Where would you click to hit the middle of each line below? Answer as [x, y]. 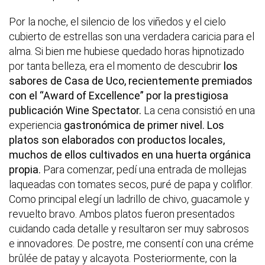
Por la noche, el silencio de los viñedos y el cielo [117, 22]
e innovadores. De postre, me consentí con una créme [131, 244]
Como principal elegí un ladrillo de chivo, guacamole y [129, 199]
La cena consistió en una [198, 111]
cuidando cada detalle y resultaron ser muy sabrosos [129, 229]
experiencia [36, 125]
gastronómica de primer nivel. [134, 125]
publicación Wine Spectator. [75, 111]
